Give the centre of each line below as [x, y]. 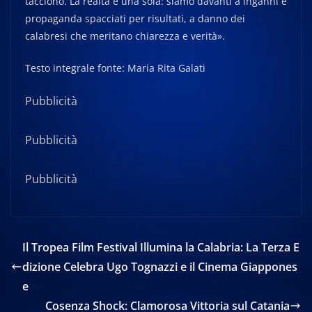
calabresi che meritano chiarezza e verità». [125, 36]
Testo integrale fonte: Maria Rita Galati [115, 68]
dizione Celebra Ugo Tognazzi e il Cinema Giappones [160, 267]
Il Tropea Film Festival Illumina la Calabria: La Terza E [161, 247]
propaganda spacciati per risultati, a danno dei [135, 18]
